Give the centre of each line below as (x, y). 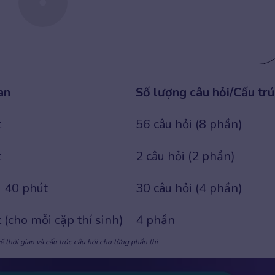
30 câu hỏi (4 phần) (189, 188)
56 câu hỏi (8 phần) (189, 124)
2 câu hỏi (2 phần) (185, 156)
